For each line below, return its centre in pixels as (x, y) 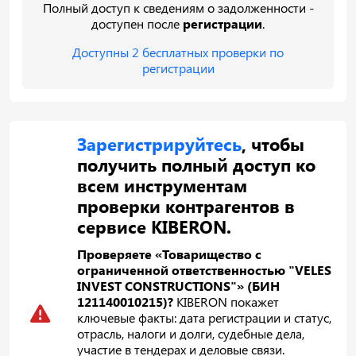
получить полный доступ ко (197, 164)
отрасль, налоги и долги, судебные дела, (191, 333)
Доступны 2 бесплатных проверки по (178, 52)
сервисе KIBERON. (155, 226)
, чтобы (273, 143)
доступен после (137, 23)
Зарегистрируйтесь (160, 143)
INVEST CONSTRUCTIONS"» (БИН (179, 285)
